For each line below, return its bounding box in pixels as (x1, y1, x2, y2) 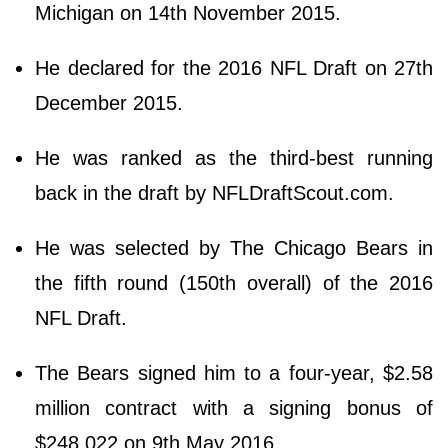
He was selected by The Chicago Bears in (35, 236, 433, 259)
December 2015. (35, 91, 189, 114)
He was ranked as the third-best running (35, 146, 433, 169)
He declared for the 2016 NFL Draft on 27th (35, 56, 433, 79)
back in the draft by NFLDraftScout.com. (35, 181, 400, 204)
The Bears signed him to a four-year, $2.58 (35, 361, 433, 384)
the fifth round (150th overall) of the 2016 (35, 271, 433, 294)
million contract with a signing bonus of (35, 396, 433, 419)
